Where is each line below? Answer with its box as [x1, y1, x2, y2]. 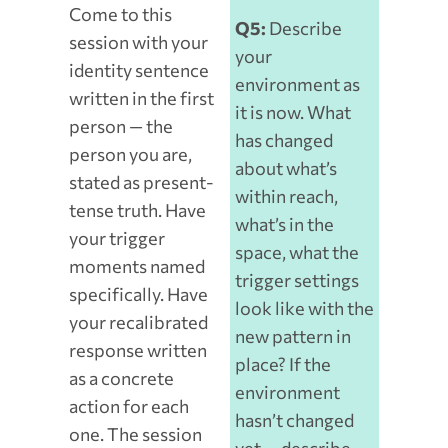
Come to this [68, 3, 172, 26]
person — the [68, 115, 173, 138]
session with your [68, 31, 208, 54]
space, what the [235, 241, 360, 264]
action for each [68, 395, 189, 418]
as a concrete [68, 367, 174, 390]
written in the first [68, 87, 214, 110]
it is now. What [235, 101, 352, 124]
